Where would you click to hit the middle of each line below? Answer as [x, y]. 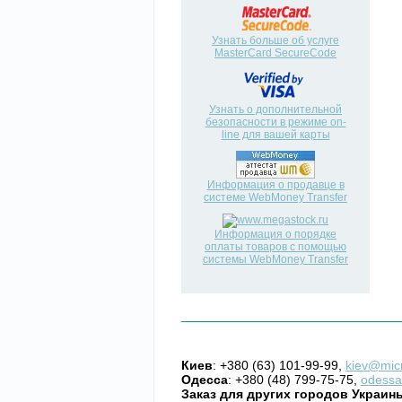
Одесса [205, 380]
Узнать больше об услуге [275, 40]
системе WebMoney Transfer [275, 197]
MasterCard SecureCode [275, 53]
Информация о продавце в [275, 185]
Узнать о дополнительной [275, 109]
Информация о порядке [275, 234]
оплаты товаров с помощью [275, 247]
